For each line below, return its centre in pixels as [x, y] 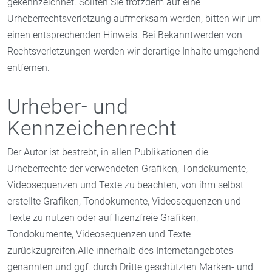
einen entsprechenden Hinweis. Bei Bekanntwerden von [125, 35]
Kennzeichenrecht [92, 128]
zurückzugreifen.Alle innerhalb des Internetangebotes [120, 250]
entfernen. [29, 67]
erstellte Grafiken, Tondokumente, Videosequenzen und [124, 201]
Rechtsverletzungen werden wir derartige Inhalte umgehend [133, 51]
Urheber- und [68, 106]
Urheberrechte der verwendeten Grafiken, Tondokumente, [127, 168]
